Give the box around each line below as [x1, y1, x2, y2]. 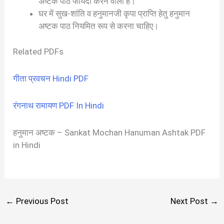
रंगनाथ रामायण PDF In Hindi [13, 100, 104, 110]
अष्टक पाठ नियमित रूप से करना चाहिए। [38, 21, 159, 31]
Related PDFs [13, 46, 64, 56]
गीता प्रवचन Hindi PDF [13, 73, 89, 83]
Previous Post [14, 196, 69, 206]
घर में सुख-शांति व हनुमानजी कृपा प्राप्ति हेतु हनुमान [38, 8, 190, 19]
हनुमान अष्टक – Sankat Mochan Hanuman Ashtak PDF [13, 127, 206, 137]
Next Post [170, 196, 210, 206]
